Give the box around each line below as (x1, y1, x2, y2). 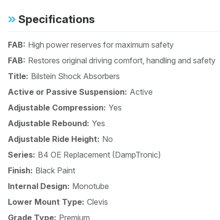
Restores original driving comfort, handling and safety (28, 55, 216, 66)
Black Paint (35, 165, 75, 176)
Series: (8, 150, 35, 160)
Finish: (8, 165, 33, 176)
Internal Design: (8, 181, 70, 192)
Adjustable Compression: (8, 103, 106, 113)
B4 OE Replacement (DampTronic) (38, 150, 161, 160)
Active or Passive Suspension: (8, 87, 127, 97)
